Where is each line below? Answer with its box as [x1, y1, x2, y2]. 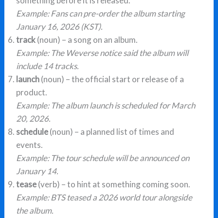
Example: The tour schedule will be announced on [16, 152, 190, 163]
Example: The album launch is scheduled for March [16, 100, 196, 110]
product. [16, 87, 48, 97]
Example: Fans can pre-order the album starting [16, 8, 185, 18]
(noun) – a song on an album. [36, 34, 138, 45]
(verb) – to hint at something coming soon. [36, 179, 191, 189]
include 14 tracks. [16, 60, 79, 71]
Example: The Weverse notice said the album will [16, 47, 189, 58]
